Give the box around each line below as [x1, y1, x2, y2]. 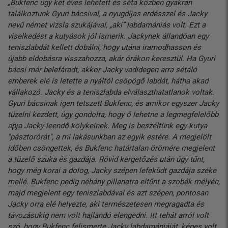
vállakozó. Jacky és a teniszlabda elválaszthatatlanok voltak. [8, 88, 214, 97]
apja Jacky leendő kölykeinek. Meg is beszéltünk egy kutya [8, 121, 207, 131]
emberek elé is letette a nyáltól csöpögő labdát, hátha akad [8, 76, 208, 86]
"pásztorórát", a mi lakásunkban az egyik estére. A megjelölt [8, 132, 211, 142]
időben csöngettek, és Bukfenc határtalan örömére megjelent [8, 144, 215, 153]
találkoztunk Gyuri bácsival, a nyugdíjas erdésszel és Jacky [8, 9, 207, 19]
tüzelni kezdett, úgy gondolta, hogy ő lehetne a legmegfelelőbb [8, 110, 218, 120]
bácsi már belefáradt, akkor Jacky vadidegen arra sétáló [8, 65, 197, 75]
